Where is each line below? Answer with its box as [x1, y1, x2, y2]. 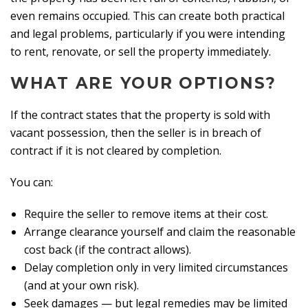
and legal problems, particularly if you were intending [10, 25, 285, 41]
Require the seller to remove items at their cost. [24, 206, 268, 221]
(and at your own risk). [24, 277, 139, 293]
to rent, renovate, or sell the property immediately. [10, 43, 271, 59]
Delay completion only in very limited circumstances [24, 259, 288, 275]
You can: [10, 174, 53, 190]
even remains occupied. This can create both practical [10, 8, 285, 23]
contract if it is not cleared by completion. [10, 142, 221, 158]
